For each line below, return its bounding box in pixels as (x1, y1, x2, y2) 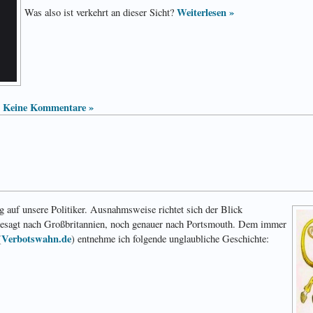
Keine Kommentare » (3, 99, 94, 115)
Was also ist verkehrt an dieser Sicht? (24, 5, 177, 19)
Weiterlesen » (177, 4, 234, 20)
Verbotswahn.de (1, 231, 71, 247)
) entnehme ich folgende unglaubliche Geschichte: (71, 232, 269, 246)
